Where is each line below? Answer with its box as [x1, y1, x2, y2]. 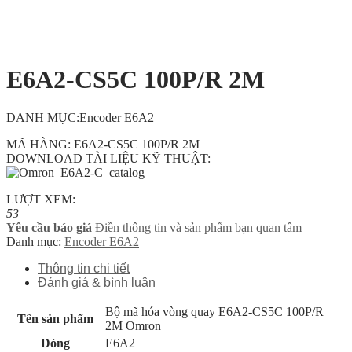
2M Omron [105, 318, 161, 332]
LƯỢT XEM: [6, 192, 75, 206]
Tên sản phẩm [17, 311, 93, 325]
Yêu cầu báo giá [6, 220, 92, 234]
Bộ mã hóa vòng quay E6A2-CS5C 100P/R [105, 304, 324, 318]
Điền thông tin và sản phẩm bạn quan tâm [95, 220, 302, 234]
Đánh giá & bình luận [38, 275, 156, 289]
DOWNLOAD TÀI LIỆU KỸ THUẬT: [6, 151, 211, 165]
